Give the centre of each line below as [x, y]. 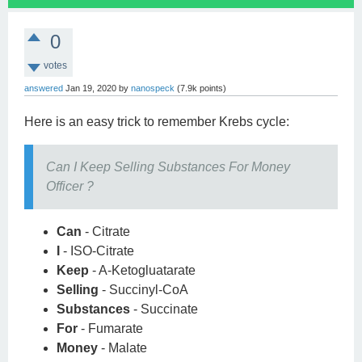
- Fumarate [110, 328]
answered [44, 88]
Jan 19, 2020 [91, 88]
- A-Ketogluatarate [142, 270]
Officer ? [70, 186]
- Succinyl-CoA [143, 290]
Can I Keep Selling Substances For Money [168, 167]
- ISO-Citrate [97, 251]
